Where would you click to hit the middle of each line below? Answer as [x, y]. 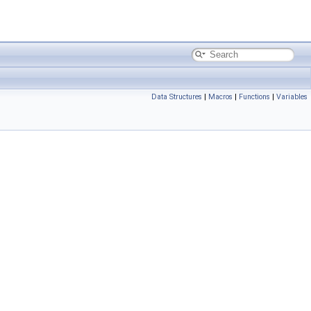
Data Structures [177, 97]
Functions [254, 97]
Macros [220, 97]
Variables [292, 97]
